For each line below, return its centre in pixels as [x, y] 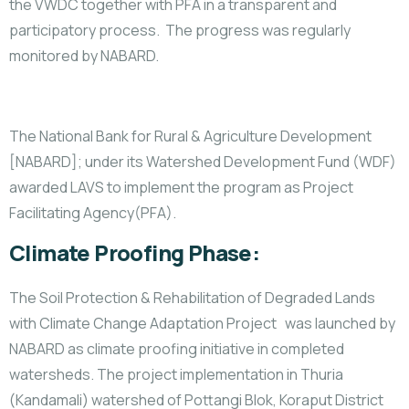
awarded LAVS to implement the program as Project [181, 187]
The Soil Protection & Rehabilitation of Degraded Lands [192, 298]
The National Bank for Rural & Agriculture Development [190, 136]
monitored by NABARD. [84, 56]
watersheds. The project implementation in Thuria [176, 374]
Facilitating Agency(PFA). [93, 213]
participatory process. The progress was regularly [180, 30]
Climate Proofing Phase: [135, 253]
